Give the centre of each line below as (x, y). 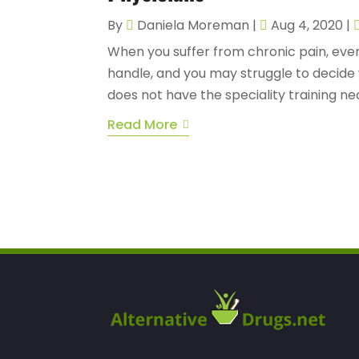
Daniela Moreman (194, 25)
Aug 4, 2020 (307, 25)
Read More (143, 124)
